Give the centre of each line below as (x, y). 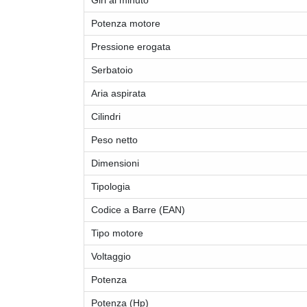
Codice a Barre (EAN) (138, 210)
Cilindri (106, 117)
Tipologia (111, 187)
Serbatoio (112, 70)
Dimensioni (115, 163)
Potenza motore (126, 24)
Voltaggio (111, 257)
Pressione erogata (131, 47)
